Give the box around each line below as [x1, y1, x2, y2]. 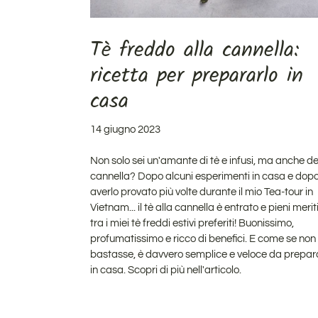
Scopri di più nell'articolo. [126, 264, 241, 275]
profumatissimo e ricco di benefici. [90, 233, 249, 244]
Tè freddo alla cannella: [90, 33, 299, 67]
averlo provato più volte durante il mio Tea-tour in [90, 186, 313, 197]
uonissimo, [246, 217, 294, 229]
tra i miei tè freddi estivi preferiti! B [90, 217, 246, 229]
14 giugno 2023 [90, 124, 160, 135]
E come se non [249, 233, 316, 244]
